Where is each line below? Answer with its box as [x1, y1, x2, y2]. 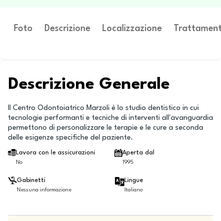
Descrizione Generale [8, 76, 170, 93]
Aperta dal [122, 149, 154, 156]
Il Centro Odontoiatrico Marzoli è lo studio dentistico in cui [8, 105, 199, 112]
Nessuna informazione [17, 187, 72, 193]
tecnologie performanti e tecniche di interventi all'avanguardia [8, 114, 213, 122]
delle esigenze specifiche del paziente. [8, 134, 133, 142]
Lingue [124, 178, 143, 184]
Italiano [124, 187, 143, 193]
